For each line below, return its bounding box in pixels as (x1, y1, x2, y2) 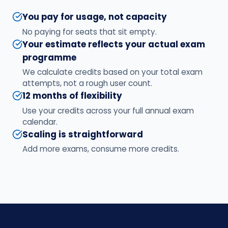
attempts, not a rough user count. (22, 78, 152, 89)
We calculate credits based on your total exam (22, 67, 203, 78)
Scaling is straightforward (22, 128, 143, 140)
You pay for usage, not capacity (22, 11, 167, 23)
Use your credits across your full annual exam (22, 105, 194, 116)
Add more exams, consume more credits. (22, 144, 179, 155)
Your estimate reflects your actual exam (22, 38, 205, 50)
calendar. (22, 116, 58, 127)
